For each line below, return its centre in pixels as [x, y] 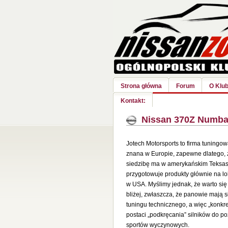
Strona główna [141, 86]
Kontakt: [133, 101]
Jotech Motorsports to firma [163, 144]
